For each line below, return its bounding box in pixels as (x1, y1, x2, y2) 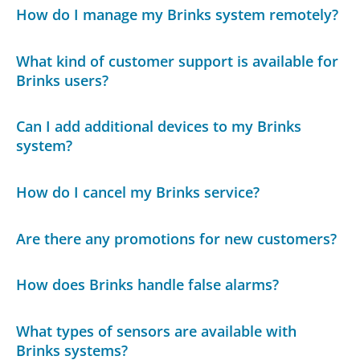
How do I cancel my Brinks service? (16, 182, 260, 202)
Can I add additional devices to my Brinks (16, 117, 302, 137)
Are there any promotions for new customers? (16, 228, 337, 248)
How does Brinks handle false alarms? (16, 275, 280, 295)
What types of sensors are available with (16, 321, 297, 341)
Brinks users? (16, 70, 109, 90)
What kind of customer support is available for (16, 51, 339, 71)
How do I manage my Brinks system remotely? (16, 5, 339, 25)
